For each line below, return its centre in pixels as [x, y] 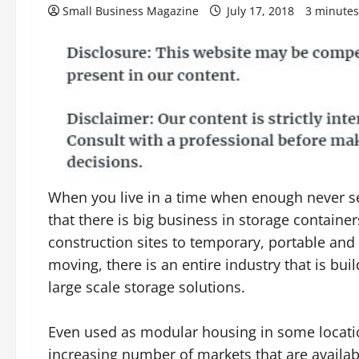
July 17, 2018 [260, 11]
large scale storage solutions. [147, 286]
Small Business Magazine [131, 11]
